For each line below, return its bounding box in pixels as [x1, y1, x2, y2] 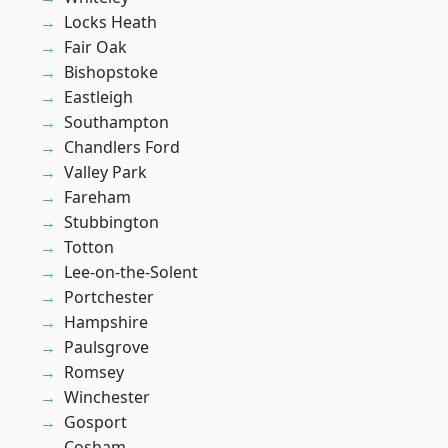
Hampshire [64, 311, 148, 334]
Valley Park [64, 161, 147, 184]
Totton [64, 236, 114, 259]
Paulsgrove [64, 336, 149, 359]
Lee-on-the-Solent [64, 261, 198, 284]
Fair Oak [64, 36, 127, 59]
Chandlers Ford [64, 136, 180, 159]
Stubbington [64, 211, 159, 234]
